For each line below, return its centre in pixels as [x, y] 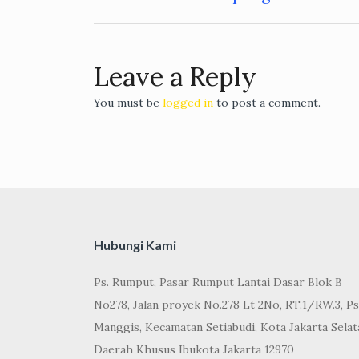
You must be [128, 103]
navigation [163, 35]
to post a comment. [267, 103]
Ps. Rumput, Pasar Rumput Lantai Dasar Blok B [218, 282]
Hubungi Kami [135, 245]
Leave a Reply [175, 77]
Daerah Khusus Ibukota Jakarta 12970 [194, 350]
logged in [188, 103]
